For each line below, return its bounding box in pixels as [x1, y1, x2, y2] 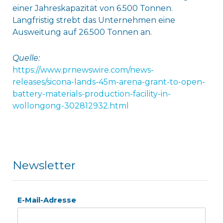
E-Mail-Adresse [17, 196, 76, 205]
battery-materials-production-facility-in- [12, 89, 171, 99]
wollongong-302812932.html [12, 101, 129, 111]
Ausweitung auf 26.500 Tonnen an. [12, 27, 152, 37]
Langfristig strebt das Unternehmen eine [12, 15, 175, 25]
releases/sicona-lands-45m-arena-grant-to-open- [12, 77, 205, 87]
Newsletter [12, 158, 76, 173]
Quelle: [12, 53, 40, 63]
